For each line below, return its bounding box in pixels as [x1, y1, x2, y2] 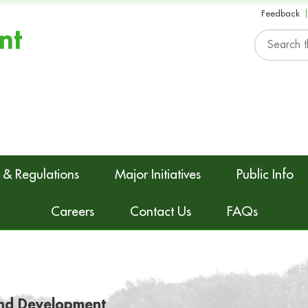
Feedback [261, 8, 300, 18]
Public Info [236, 167, 294, 181]
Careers [50, 204, 94, 218]
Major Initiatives [115, 167, 201, 181]
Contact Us [129, 204, 191, 218]
